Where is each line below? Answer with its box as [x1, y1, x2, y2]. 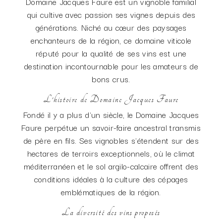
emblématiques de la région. [61, 185, 161, 198]
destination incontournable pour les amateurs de [23, 59, 199, 72]
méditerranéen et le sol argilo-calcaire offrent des [23, 160, 199, 172]
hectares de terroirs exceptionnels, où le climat [27, 147, 195, 160]
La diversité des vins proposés [61, 207, 161, 218]
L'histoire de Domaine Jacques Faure [43, 94, 179, 105]
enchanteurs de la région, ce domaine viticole [30, 34, 192, 47]
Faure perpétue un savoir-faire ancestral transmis [21, 121, 201, 134]
